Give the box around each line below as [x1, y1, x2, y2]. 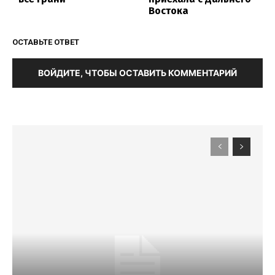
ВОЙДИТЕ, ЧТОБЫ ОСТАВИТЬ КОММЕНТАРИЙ [38, 68, 237, 79]
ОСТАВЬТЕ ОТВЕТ [12, 37, 79, 47]
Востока [149, 5, 189, 17]
